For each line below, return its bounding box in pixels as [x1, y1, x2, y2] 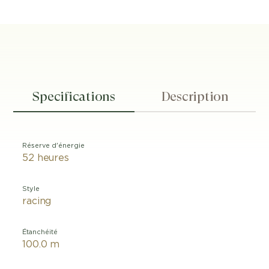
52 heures [22, 153, 69, 163]
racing [22, 196, 52, 206]
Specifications [32, 89, 115, 104]
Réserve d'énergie [22, 142, 85, 149]
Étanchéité [22, 229, 58, 235]
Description [161, 89, 229, 104]
